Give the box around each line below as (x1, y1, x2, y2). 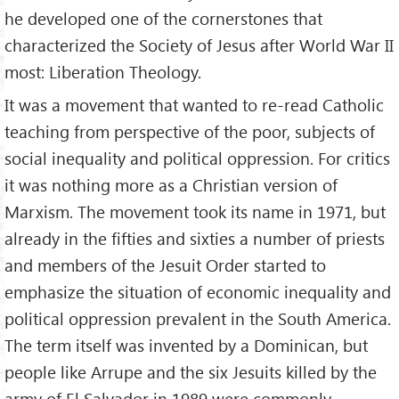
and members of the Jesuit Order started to (4, 254, 326, 277)
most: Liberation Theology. (4, 61, 201, 84)
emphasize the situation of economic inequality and (4, 281, 391, 304)
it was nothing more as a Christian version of (4, 174, 338, 197)
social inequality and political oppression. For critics (4, 147, 390, 170)
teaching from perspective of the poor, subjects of (4, 120, 375, 143)
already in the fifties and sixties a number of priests (4, 227, 385, 250)
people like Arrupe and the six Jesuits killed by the (4, 361, 377, 384)
